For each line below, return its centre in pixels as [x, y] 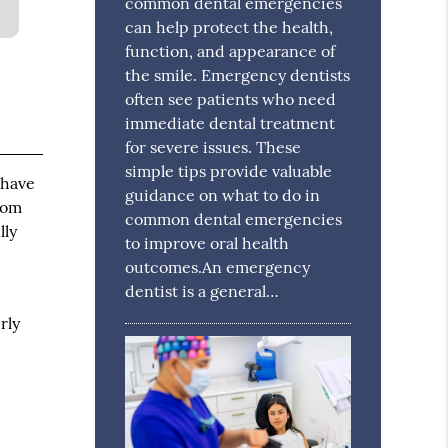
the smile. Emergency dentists [238, 74]
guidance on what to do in [223, 194]
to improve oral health [207, 242]
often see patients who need [231, 98]
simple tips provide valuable [229, 170]
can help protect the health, [229, 26]
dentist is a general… [202, 290]
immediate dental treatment [230, 122]
